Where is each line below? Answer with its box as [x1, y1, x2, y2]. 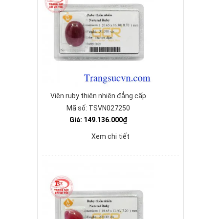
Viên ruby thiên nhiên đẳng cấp [50, 92, 146, 100]
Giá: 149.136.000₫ [69, 116, 127, 124]
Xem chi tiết [91, 132, 130, 140]
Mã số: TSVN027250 [66, 104, 130, 112]
